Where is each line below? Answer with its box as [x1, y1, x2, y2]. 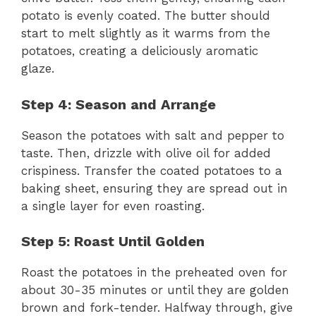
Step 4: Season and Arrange [21, 95, 216, 113]
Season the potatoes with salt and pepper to [21, 128, 284, 142]
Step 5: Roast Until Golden [21, 233, 205, 250]
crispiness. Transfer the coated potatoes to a [21, 163, 282, 178]
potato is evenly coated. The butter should [21, 8, 270, 23]
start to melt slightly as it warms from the [21, 26, 270, 41]
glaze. [21, 61, 54, 76]
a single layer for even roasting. [21, 198, 205, 213]
